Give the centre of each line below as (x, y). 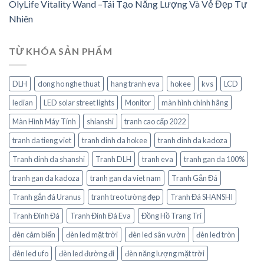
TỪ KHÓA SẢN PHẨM (61, 51)
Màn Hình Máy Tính (44, 122)
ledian (23, 103)
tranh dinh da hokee (115, 141)
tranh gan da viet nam (126, 178)
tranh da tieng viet (42, 141)
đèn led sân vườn (157, 235)
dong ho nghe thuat (69, 84)
